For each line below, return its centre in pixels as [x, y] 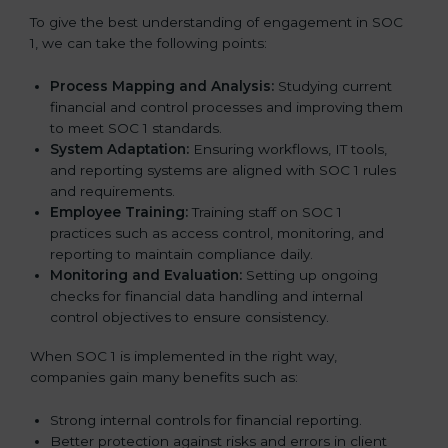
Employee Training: [121, 211]
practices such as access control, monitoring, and [217, 232]
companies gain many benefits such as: [164, 376]
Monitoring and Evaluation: [148, 274]
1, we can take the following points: [148, 42]
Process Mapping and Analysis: [164, 85]
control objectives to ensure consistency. [189, 316]
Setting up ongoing [312, 274]
